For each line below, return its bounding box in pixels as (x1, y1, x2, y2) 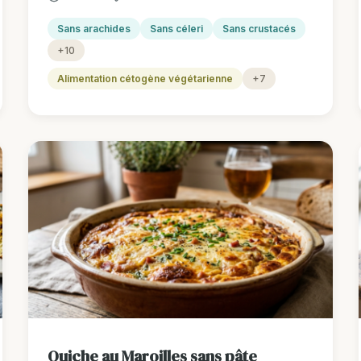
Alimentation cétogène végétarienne (56, 73, 233, 85)
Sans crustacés (222, 23, 296, 35)
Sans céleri (149, 23, 203, 35)
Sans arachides (56, 23, 131, 35)
